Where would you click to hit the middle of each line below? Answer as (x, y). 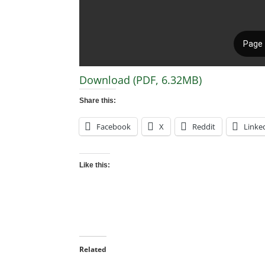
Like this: (95, 165)
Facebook (114, 127)
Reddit (204, 127)
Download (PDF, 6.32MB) (141, 80)
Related (93, 249)
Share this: (98, 101)
